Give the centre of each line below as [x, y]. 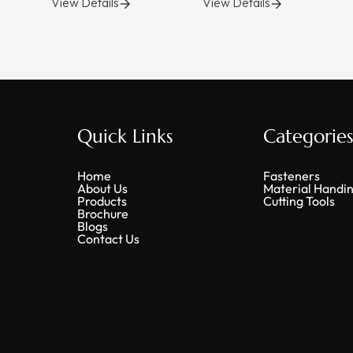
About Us [103, 188]
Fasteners [292, 176]
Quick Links [126, 136]
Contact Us [109, 239]
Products [102, 201]
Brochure [103, 214]
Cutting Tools [299, 201]
